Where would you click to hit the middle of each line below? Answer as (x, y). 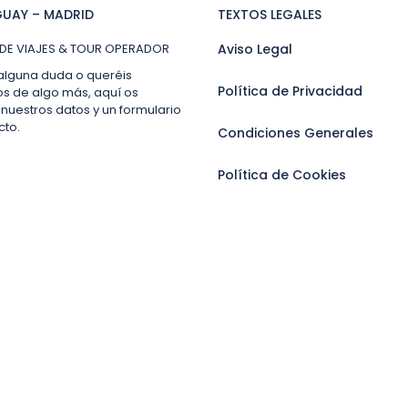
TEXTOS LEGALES (270, 14)
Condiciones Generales (296, 133)
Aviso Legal (255, 49)
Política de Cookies (282, 174)
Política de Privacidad (290, 91)
